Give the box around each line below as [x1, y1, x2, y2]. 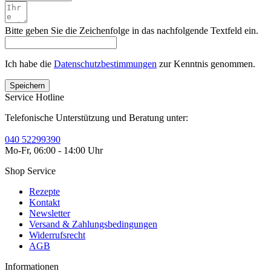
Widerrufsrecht [29, 229, 85, 240]
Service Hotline [5, 91, 64, 102]
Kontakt [29, 197, 60, 207]
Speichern [10, 80, 45, 90]
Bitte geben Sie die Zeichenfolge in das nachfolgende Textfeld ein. [5, 25, 258, 36]
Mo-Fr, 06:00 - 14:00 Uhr [5, 145, 103, 155]
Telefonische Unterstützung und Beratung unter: [5, 112, 188, 123]
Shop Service [5, 165, 56, 176]
